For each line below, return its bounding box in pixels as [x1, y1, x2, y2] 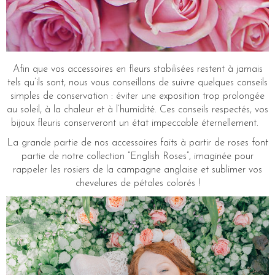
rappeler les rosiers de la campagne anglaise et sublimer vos [13, 165, 262, 175]
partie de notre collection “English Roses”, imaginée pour [21, 151, 254, 161]
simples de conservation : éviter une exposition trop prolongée [10, 91, 265, 101]
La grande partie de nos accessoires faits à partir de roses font [7, 137, 268, 148]
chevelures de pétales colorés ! [75, 178, 200, 188]
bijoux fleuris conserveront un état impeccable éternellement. [10, 118, 265, 128]
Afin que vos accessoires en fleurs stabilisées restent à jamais [12, 64, 263, 74]
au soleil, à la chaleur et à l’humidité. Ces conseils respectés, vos [7, 104, 268, 115]
